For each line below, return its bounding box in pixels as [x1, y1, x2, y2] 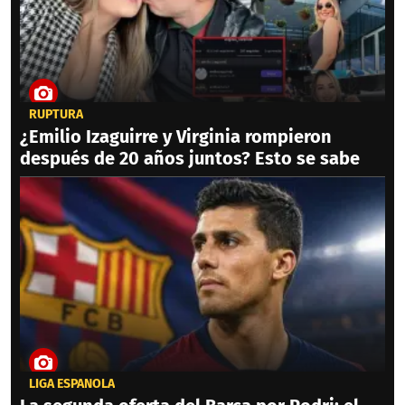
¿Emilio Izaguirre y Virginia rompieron [20, 126, 332, 148]
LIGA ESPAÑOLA [29, 376, 115, 392]
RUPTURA [29, 107, 83, 123]
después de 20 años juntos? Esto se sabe [20, 147, 360, 170]
